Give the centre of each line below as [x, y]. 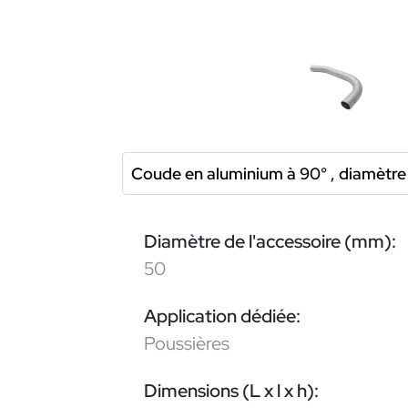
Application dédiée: [222, 316]
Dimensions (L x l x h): [231, 391]
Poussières [187, 344]
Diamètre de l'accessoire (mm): [270, 241]
